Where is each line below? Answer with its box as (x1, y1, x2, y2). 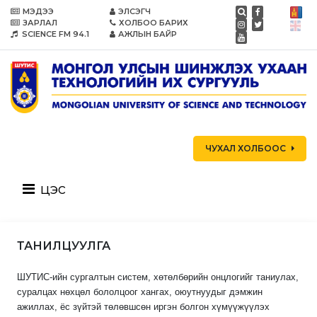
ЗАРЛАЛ (23, 18, 57, 28)
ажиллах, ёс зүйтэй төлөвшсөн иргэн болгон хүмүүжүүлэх (17, 301, 270, 313)
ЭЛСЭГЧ (118, 6, 151, 16)
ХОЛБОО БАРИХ (119, 18, 189, 28)
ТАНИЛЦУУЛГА (17, 239, 110, 253)
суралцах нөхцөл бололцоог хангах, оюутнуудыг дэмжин (17, 287, 263, 298)
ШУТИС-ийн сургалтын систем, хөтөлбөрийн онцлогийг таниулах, (17, 272, 299, 283)
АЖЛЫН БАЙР (118, 29, 178, 39)
